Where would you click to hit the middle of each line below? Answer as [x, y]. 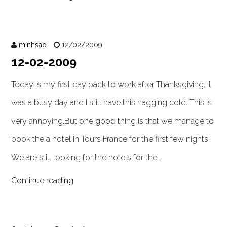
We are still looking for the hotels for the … [87, 157]
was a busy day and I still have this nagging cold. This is [112, 103]
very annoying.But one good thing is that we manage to [113, 121]
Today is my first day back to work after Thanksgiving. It [111, 84]
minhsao [33, 45]
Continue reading [43, 181]
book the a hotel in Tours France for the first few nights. [111, 139]
